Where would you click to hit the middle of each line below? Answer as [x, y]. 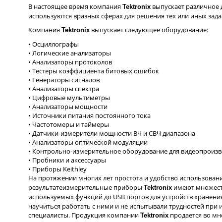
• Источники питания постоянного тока [90, 115]
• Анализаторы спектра [64, 89]
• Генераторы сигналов [65, 80]
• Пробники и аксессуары [68, 160]
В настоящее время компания [75, 6]
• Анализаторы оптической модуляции [89, 142]
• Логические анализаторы [70, 53]
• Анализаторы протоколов [71, 62]
